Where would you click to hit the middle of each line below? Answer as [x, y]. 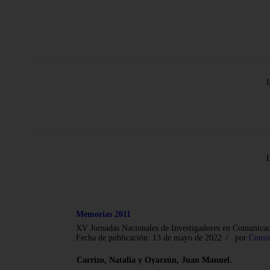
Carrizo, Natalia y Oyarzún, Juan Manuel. [155, 260]
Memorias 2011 [103, 214]
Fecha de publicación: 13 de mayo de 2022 [149, 237]
